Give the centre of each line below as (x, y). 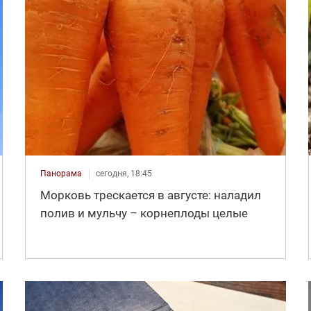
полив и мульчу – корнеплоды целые (144, 213)
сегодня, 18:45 (124, 173)
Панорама (61, 173)
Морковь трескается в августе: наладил (150, 195)
